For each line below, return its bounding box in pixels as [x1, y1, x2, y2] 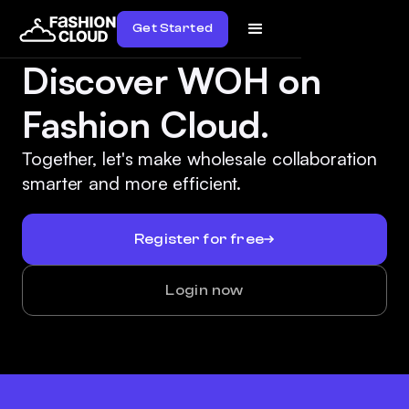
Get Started [132, 21, 214, 36]
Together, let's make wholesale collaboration [22, 147, 377, 170]
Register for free [133, 230, 265, 247]
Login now [165, 281, 244, 299]
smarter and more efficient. [22, 172, 242, 194]
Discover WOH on [22, 58, 321, 103]
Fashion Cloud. [22, 101, 271, 147]
